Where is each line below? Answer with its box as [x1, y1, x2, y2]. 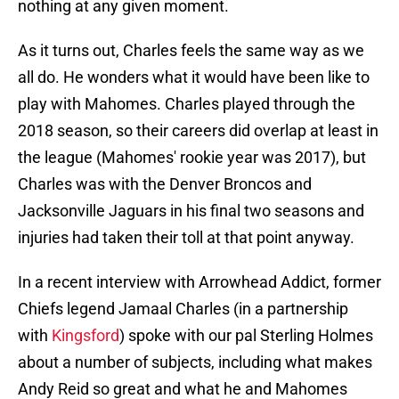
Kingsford [52, 326, 119, 346]
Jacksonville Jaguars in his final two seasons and [18, 201, 364, 221]
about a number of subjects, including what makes [18, 353, 372, 372]
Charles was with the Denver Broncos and [18, 175, 312, 194]
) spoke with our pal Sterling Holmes [119, 326, 373, 346]
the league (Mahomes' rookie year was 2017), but [18, 148, 366, 167]
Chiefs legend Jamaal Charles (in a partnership [18, 299, 348, 319]
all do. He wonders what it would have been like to [18, 68, 370, 87]
